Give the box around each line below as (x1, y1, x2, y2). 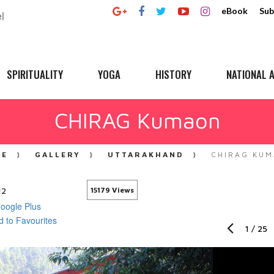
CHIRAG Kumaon (54, 107, 220, 133)
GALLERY (35, 150, 81, 159)
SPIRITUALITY (7, 67, 63, 82)
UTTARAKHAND (108, 150, 184, 159)
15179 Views (90, 185, 134, 194)
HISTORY (155, 67, 191, 82)
